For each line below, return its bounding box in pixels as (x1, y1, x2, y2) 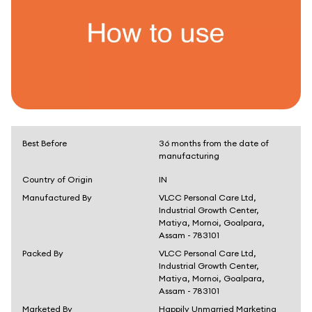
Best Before (22, 138, 67, 148)
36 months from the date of (159, 138, 269, 148)
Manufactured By (22, 192, 92, 203)
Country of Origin (22, 174, 93, 185)
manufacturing (159, 150, 219, 161)
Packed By (22, 248, 63, 258)
